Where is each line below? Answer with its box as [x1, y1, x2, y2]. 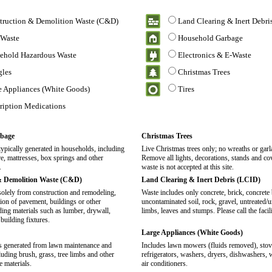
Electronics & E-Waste [178, 50, 251, 59]
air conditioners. [141, 259, 188, 268]
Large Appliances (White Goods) [141, 228, 243, 237]
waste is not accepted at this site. [141, 163, 234, 171]
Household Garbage [178, 33, 243, 42]
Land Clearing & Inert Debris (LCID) [141, 175, 260, 184]
